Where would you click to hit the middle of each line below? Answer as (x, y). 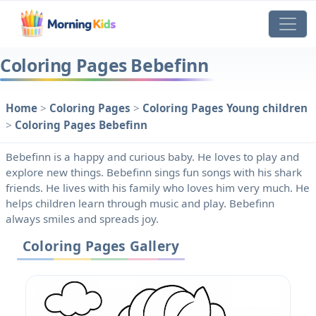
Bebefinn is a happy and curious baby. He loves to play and (152, 157)
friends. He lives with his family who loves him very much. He (158, 188)
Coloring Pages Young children (225, 108)
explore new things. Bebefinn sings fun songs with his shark (154, 172)
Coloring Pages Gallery (101, 246)
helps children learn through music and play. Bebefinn (140, 203)
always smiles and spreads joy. (82, 219)
